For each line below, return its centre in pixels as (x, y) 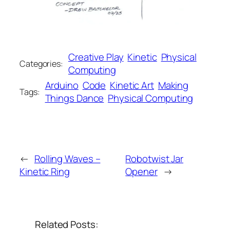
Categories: (41, 64)
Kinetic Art (132, 85)
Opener (141, 172)
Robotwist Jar (155, 159)
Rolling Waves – (67, 159)
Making (173, 85)
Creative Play (96, 57)
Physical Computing (151, 98)
